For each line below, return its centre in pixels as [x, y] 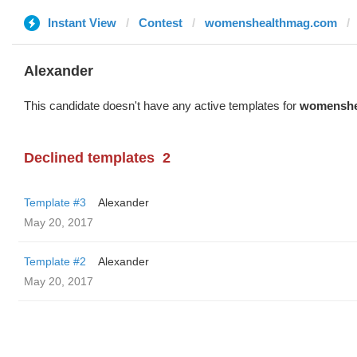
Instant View [82, 23]
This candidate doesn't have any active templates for [162, 106]
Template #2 [55, 261]
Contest [161, 23]
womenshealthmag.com [271, 23]
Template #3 [55, 202]
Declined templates [89, 158]
